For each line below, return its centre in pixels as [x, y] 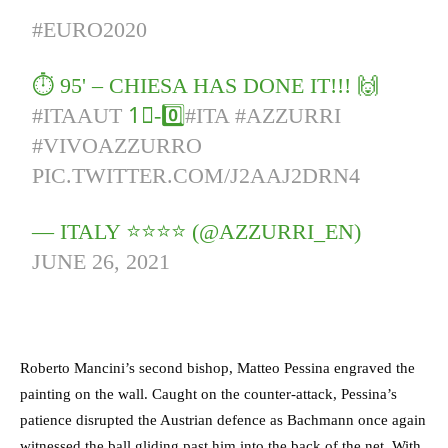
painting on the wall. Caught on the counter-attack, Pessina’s [208, 394]
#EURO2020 [90, 30]
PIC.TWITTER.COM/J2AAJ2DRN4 [196, 176]
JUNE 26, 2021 [101, 262]
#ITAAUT [77, 116]
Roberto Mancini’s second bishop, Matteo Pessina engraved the [217, 368]
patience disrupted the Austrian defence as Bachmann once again [223, 420]
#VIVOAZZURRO [117, 146]
